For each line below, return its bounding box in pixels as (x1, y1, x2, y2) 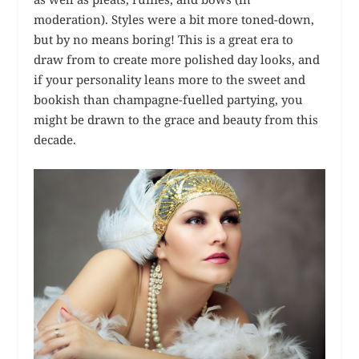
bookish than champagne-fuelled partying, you (34, 91, 304, 107)
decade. (34, 131, 77, 147)
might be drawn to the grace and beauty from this (34, 111, 319, 127)
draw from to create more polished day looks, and (34, 51, 321, 67)
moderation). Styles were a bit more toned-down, (34, 11, 315, 27)
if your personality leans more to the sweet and (34, 71, 306, 87)
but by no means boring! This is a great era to (34, 31, 294, 47)
